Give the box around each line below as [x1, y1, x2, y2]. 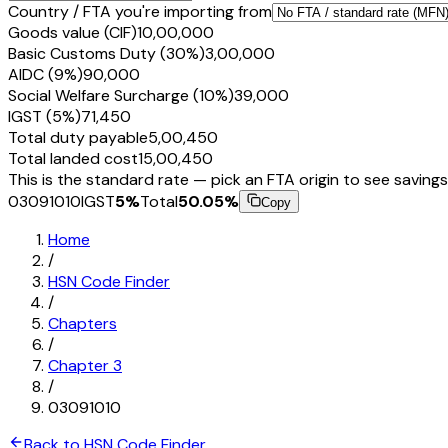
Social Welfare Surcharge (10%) [8, 84, 234, 106]
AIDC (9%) [8, 63, 83, 85]
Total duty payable [8, 126, 148, 148]
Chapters [48, 312, 117, 334]
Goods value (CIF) [8, 21, 137, 43]
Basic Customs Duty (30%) [8, 42, 205, 64]
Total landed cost [8, 147, 138, 169]
